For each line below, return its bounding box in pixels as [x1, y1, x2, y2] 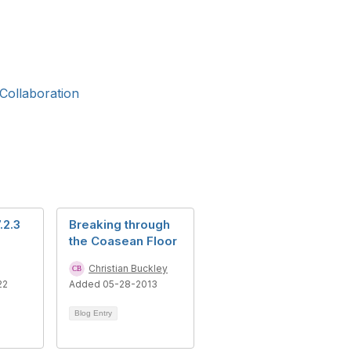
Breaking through [69, 217, 170, 232]
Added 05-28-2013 [69, 278, 157, 290]
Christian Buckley [89, 262, 168, 274]
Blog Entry [74, 309, 112, 317]
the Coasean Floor [69, 233, 177, 248]
